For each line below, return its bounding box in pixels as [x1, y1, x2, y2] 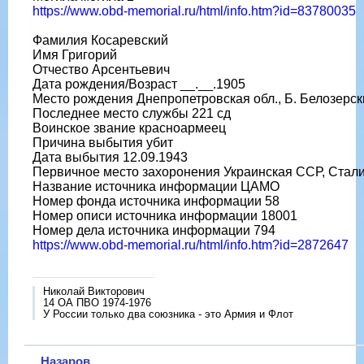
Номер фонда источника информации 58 [32, 193, 279, 208]
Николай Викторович [43, 284, 145, 297]
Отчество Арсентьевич [32, 62, 170, 76]
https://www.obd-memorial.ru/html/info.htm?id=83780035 [32, 3, 356, 18]
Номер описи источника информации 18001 [32, 208, 297, 223]
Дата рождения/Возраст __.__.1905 [32, 76, 245, 91]
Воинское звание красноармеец [32, 120, 226, 135]
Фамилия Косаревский [32, 32, 168, 47]
